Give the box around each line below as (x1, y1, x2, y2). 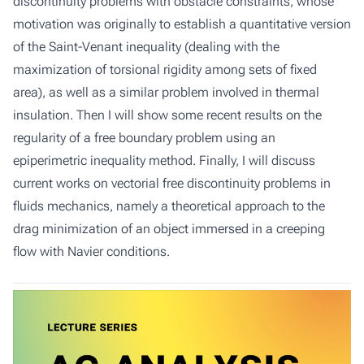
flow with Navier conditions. (13, 244, 170, 259)
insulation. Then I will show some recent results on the (13, 107, 322, 123)
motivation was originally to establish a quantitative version (13, 16, 351, 32)
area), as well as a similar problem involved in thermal (13, 84, 319, 100)
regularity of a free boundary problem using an (13, 130, 275, 145)
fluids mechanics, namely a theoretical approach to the (13, 198, 325, 214)
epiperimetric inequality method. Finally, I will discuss (13, 153, 315, 168)
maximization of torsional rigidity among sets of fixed (13, 62, 317, 77)
